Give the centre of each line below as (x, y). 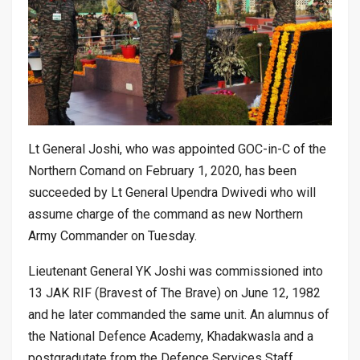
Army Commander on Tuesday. (112, 235)
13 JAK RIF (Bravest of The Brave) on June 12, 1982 (174, 292)
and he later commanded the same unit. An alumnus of (179, 314)
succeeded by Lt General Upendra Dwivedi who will (172, 192)
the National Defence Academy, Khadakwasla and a (171, 336)
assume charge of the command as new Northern (166, 214)
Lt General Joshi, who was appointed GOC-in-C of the (177, 149)
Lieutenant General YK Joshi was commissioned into (176, 271)
